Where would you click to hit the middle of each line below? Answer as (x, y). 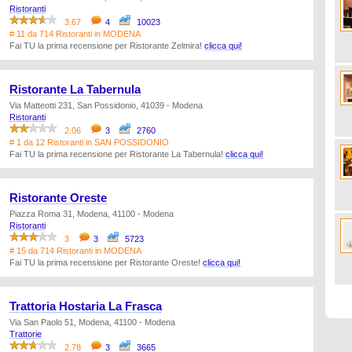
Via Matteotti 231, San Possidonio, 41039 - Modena (106, 105)
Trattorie (26, 334)
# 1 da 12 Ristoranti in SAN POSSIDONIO (89, 142)
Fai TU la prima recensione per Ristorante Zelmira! (107, 46)
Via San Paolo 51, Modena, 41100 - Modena (92, 322)
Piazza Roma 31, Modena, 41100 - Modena (92, 214)
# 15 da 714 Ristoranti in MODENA (75, 251)
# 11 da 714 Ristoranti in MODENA (75, 34)
